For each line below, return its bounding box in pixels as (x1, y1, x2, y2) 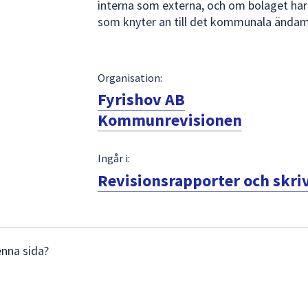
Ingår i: (97, 151, 130, 166)
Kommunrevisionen (97, 109, 242, 131)
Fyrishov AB (97, 89, 185, 111)
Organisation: (97, 70, 162, 85)
